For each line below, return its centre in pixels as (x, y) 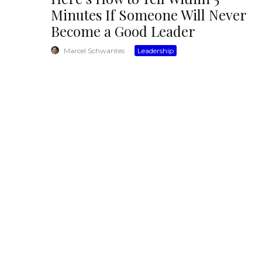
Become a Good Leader (123, 31)
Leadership (156, 50)
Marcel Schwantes (94, 50)
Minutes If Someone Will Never (149, 14)
